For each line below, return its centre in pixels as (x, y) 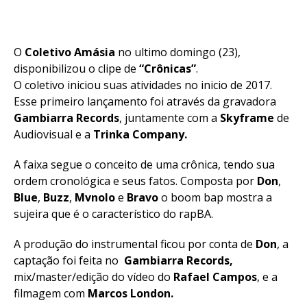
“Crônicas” (168, 69)
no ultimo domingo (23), (178, 52)
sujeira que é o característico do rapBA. (113, 214)
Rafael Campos (215, 277)
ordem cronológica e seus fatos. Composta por (135, 181)
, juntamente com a (170, 118)
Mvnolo (95, 197)
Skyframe (247, 118)
